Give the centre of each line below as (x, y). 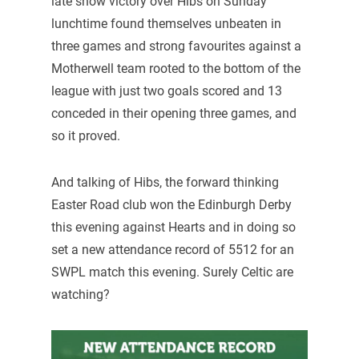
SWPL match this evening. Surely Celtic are (172, 272)
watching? (80, 294)
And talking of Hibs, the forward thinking (165, 182)
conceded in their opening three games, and (173, 113)
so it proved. (85, 135)
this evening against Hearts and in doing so (173, 227)
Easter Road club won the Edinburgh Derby (171, 204)
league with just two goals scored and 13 (166, 91)
